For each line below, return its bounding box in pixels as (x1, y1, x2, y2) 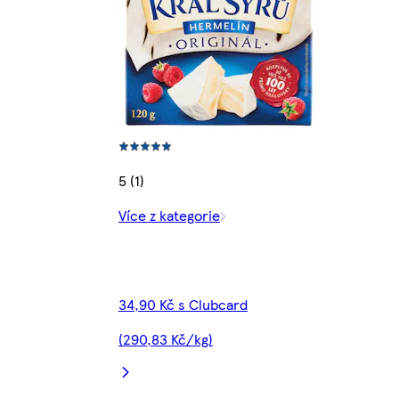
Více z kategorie (118, 205, 220, 226)
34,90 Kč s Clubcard (118, 294, 248, 315)
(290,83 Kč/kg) (118, 329, 213, 350)
